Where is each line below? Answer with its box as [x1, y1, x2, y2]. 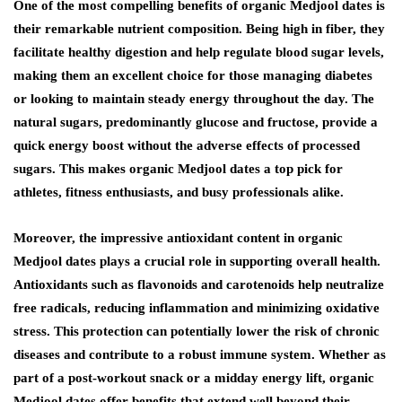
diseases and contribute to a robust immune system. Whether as [13, 347, 386, 362]
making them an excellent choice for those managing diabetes [13, 68, 372, 83]
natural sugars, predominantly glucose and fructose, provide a [13, 115, 378, 129]
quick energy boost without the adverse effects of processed [13, 138, 360, 153]
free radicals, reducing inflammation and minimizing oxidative [13, 301, 380, 315]
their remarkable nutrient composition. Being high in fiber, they [13, 22, 385, 36]
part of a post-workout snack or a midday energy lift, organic [13, 371, 374, 385]
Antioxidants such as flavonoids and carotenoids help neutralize [13, 277, 384, 292]
